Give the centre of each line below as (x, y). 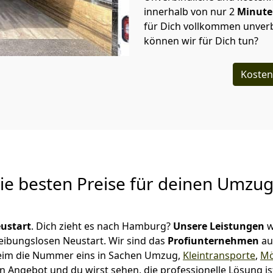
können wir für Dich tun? (202, 41)
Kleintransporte (219, 255)
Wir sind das (138, 241)
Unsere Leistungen (219, 226)
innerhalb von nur (185, 12)
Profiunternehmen (214, 241)
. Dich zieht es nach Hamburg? (102, 226)
